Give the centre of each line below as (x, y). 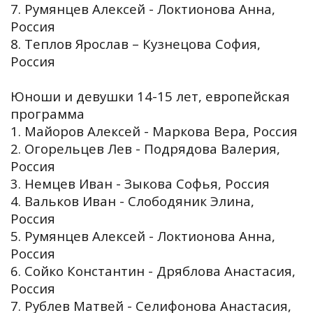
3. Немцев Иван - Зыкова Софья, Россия (140, 183)
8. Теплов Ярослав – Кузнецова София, (136, 43)
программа (51, 113)
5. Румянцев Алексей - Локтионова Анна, (143, 235)
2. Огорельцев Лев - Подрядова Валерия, (145, 148)
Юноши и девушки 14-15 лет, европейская (150, 96)
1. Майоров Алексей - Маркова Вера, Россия (154, 131)
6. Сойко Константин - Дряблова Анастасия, (153, 270)
